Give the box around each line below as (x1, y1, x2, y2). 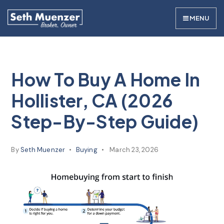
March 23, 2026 (108, 145, 159, 154)
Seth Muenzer (20, 145, 65, 154)
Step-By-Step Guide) (11, 110, 199, 132)
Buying (75, 145, 97, 154)
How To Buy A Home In (11, 68, 200, 90)
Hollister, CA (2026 (11, 89, 173, 111)
